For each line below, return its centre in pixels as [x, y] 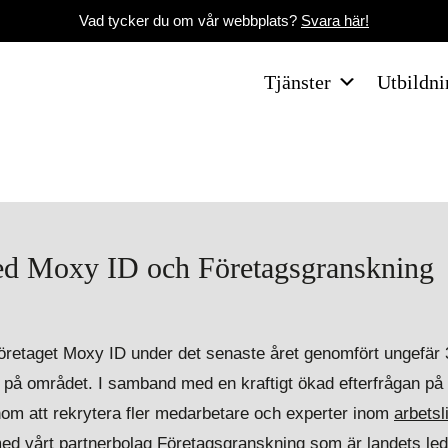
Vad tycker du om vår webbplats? [190, 20]
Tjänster [297, 82]
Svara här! [335, 20]
